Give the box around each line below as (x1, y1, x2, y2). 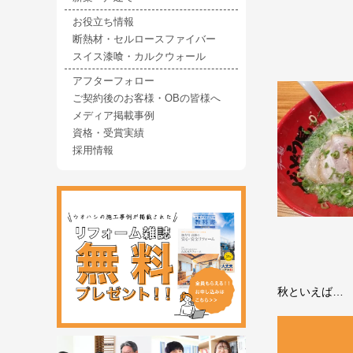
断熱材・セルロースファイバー (72, 34, 216, 46)
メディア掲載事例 (72, 110, 154, 122)
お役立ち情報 (72, 17, 134, 28)
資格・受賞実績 (72, 128, 144, 139)
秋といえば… (277, 285, 344, 298)
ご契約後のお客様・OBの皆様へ (72, 93, 221, 105)
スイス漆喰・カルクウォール (72, 51, 206, 63)
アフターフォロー (72, 76, 154, 87)
